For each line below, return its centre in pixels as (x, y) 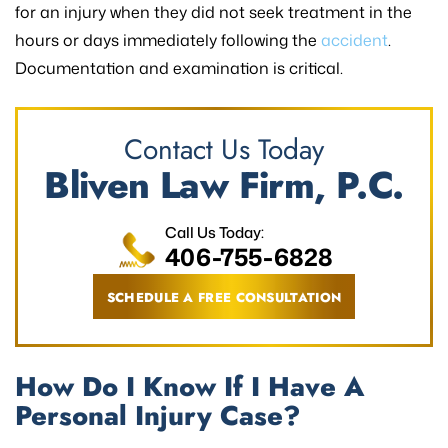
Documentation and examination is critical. (179, 68)
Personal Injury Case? (157, 416)
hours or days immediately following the (168, 40)
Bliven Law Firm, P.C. (224, 185)
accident (354, 40)
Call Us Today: (214, 233)
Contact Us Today (224, 150)
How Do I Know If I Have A (189, 387)
